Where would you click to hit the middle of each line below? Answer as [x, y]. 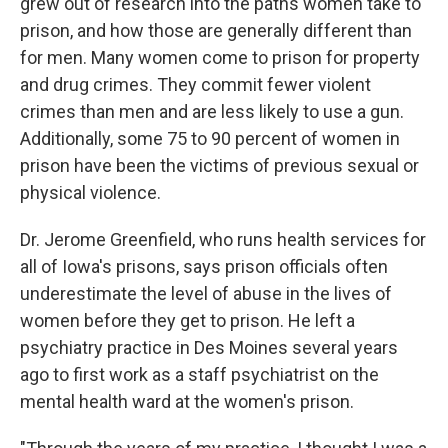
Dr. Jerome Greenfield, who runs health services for [223, 239]
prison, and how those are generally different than [216, 30]
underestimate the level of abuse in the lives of [206, 293]
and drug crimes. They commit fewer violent [195, 84]
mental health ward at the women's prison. [187, 401]
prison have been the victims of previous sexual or [219, 165]
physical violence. [90, 192]
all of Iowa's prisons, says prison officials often [204, 266]
